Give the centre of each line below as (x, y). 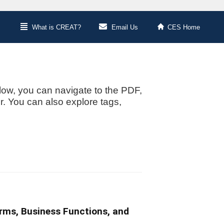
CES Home (184, 27)
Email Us (124, 27)
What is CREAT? (56, 27)
